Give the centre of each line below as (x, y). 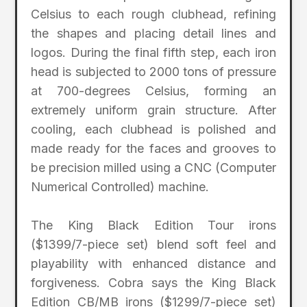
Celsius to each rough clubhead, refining (153, 14)
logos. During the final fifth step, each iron (153, 52)
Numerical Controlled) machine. (120, 186)
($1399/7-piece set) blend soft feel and (153, 245)
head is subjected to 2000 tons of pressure (153, 71)
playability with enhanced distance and (153, 264)
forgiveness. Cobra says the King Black (153, 283)
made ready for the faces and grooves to (153, 148)
